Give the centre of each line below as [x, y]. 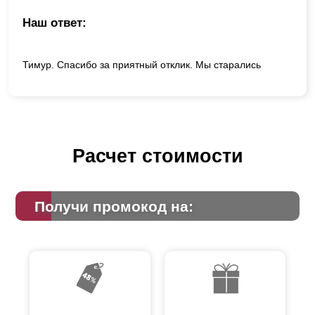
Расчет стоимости [157, 156]
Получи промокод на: [114, 206]
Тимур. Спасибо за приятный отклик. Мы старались [142, 65]
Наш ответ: [54, 23]
